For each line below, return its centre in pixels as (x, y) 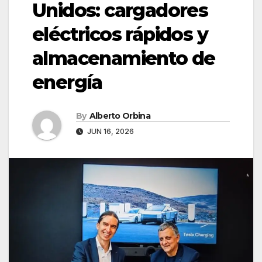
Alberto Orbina (120, 116)
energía (67, 82)
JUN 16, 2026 (110, 131)
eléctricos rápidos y (120, 34)
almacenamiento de (124, 58)
